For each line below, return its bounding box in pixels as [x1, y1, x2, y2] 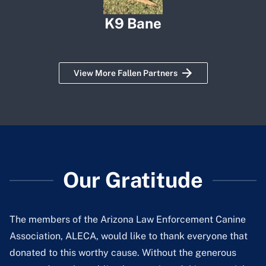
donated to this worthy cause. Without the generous [9, 247, 236, 259]
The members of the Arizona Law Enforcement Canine [9, 214, 246, 226]
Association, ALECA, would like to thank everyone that [9, 230, 248, 242]
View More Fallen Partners [73, 68, 178, 78]
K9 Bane [104, 15, 161, 32]
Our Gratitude [63, 167, 203, 193]
